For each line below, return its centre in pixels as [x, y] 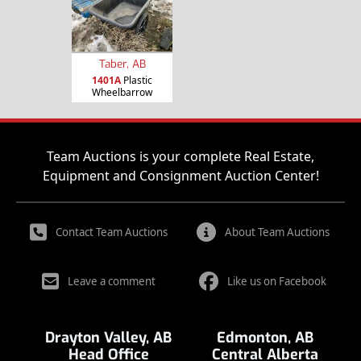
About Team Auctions [277, 232]
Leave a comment [111, 281]
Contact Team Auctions [111, 232]
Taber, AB [122, 63]
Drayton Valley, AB [108, 338]
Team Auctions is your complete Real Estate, [180, 156]
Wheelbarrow [122, 92]
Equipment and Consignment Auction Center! [180, 176]
